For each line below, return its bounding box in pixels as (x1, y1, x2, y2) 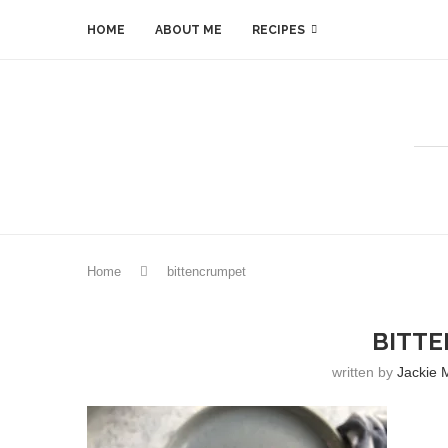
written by (332, 364, 398, 380)
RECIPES (252, 23, 305, 37)
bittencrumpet (167, 264, 246, 279)
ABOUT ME (155, 23, 222, 37)
